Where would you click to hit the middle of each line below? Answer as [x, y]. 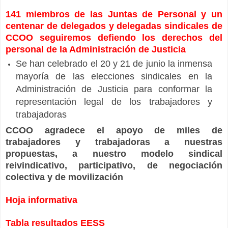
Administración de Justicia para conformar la [114, 89]
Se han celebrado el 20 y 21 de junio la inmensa [114, 63]
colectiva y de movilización [64, 177]
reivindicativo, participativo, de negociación [114, 165]
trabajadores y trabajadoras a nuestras [114, 142]
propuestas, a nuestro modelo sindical [114, 153]
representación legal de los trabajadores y [114, 102]
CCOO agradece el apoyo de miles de [114, 130]
